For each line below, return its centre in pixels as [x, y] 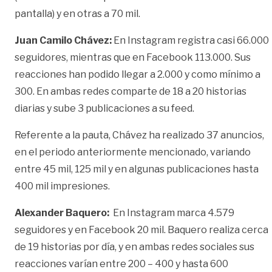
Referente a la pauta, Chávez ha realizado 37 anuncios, [139, 135]
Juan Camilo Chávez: [64, 40]
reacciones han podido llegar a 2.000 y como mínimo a [138, 74]
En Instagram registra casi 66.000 [191, 40]
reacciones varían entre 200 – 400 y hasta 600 [121, 263]
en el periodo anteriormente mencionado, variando [133, 152]
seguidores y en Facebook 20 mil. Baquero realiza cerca [141, 229]
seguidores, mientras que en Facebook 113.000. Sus [133, 57]
